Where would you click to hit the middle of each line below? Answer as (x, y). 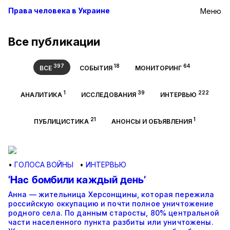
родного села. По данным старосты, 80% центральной (114, 213)
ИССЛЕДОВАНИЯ (108, 95)
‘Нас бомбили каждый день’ (77, 180)
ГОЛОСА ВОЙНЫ (44, 165)
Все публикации (54, 42)
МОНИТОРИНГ (158, 68)
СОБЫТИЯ (96, 68)
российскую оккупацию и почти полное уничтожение (111, 204)
